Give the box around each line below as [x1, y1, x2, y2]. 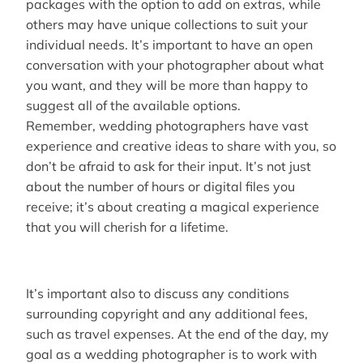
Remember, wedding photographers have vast [26, 117, 309, 135]
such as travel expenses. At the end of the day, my [26, 326, 329, 343]
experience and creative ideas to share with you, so [26, 138, 336, 155]
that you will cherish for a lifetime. [26, 219, 228, 236]
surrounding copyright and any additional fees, [26, 305, 308, 322]
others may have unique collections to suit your [26, 16, 308, 33]
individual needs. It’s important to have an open [26, 36, 313, 53]
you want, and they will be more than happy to [26, 77, 308, 94]
